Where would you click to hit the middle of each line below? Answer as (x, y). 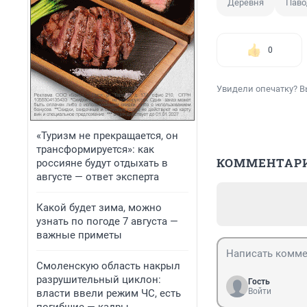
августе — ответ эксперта (98, 177)
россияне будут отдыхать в (102, 163)
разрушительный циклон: (99, 280)
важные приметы (79, 235)
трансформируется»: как (95, 149)
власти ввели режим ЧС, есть (109, 293)
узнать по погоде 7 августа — (107, 221)
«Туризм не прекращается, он (107, 136)
